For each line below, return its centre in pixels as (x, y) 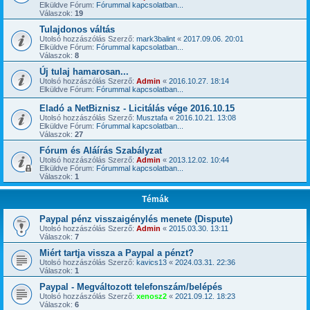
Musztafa (152, 118)
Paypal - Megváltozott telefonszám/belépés (131, 287)
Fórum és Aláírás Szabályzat (101, 151)
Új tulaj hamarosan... (84, 72)
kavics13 (152, 262)
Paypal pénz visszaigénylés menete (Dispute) (136, 219)
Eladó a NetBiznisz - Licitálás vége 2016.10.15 (137, 108)
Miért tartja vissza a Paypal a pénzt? (117, 253)
